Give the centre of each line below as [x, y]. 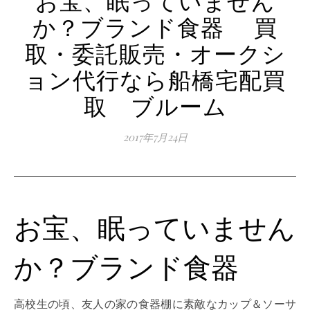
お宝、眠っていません [155, 226]
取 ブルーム [155, 105]
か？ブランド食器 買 [155, 26]
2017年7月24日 [155, 137]
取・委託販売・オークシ [155, 52]
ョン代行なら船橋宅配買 [155, 79]
